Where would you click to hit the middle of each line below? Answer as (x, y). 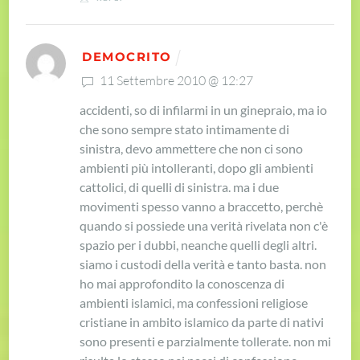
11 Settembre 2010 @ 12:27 (176, 81)
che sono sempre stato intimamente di (185, 129)
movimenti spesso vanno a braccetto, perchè (202, 207)
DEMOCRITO (127, 57)
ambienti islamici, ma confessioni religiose (194, 303)
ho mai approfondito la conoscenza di (182, 284)
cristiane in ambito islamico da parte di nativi (202, 322)
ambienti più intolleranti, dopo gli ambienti (197, 168)
